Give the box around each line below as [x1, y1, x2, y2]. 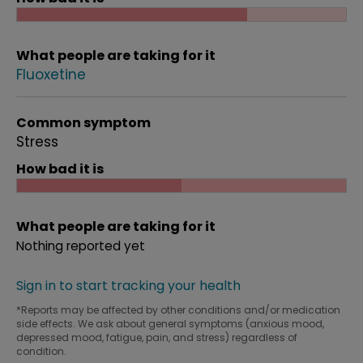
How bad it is [16, 160, 104, 178]
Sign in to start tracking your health [16, 276, 241, 295]
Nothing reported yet [16, 237, 145, 254]
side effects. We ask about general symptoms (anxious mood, [16, 317, 324, 331]
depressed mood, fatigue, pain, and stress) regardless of [16, 331, 297, 344]
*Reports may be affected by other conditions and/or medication [16, 303, 340, 317]
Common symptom [16, 113, 151, 132]
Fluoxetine [16, 65, 86, 84]
